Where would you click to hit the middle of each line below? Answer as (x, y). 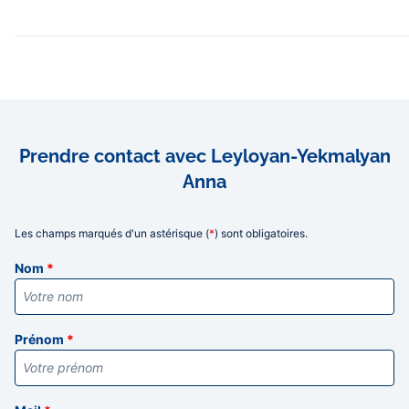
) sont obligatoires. (261, 233)
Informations (60, 251)
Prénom (41, 339)
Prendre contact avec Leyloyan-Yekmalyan (204, 156)
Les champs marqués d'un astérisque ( (112, 233)
